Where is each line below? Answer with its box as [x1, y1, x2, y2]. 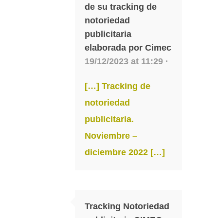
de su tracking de [85, 1, 157, 12]
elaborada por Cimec [85, 42, 171, 53]
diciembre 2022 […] [85, 147, 165, 157]
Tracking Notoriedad [85, 201, 169, 211]
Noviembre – [85, 130, 137, 141]
